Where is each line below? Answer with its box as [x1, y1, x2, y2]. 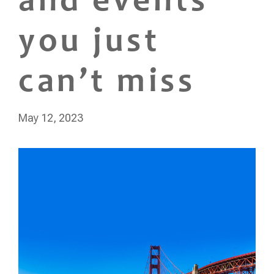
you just [18, 26, 160, 60]
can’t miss [18, 66, 195, 100]
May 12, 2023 [18, 111, 83, 124]
